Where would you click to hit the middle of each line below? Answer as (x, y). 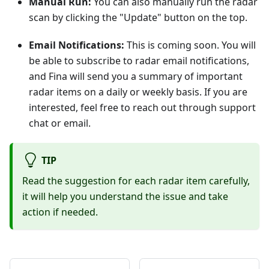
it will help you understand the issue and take (125, 196)
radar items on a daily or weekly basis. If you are (138, 92)
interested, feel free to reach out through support (142, 107)
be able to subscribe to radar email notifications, (139, 60)
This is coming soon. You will (190, 45)
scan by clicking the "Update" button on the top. (138, 17)
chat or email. (60, 123)
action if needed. (60, 212)
